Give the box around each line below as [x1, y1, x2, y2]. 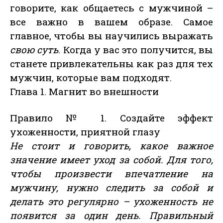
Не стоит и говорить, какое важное [10, 139, 213, 152]
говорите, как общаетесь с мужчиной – [10, 1, 213, 14]
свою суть [10, 43, 59, 56]
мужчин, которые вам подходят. [10, 71, 172, 84]
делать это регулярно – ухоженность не [10, 195, 213, 208]
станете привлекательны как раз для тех [10, 57, 213, 70]
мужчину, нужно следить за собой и [10, 181, 213, 194]
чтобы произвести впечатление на [10, 167, 213, 180]
